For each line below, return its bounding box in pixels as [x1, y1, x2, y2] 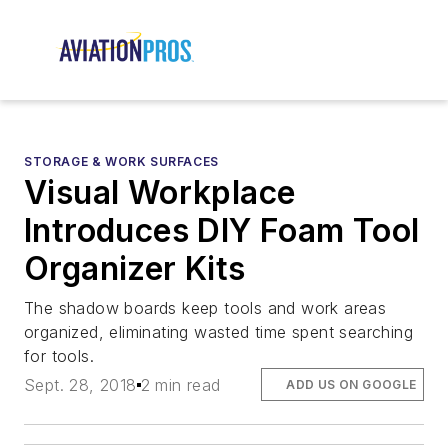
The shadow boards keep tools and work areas [24, 298, 387, 319]
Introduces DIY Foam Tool [24, 211, 420, 251]
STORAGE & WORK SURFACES [24, 154, 219, 170]
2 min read [140, 374, 221, 395]
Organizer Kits [24, 249, 246, 289]
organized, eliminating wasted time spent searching [24, 322, 413, 343]
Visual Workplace [24, 173, 296, 213]
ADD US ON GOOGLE [286, 376, 417, 392]
